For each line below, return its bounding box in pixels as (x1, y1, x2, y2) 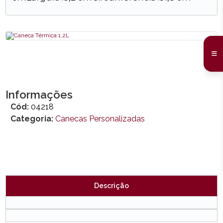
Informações (5, 88, 73, 101)
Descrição (94, 182, 129, 190)
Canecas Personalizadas (55, 114, 145, 123)
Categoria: (16, 114, 54, 123)
